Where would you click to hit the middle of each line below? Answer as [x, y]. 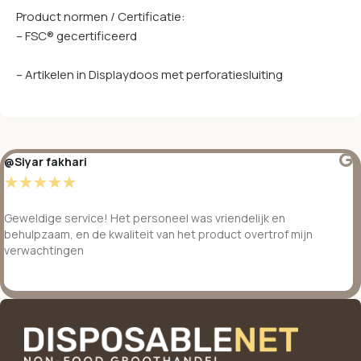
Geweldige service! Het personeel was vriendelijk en [145, 218]
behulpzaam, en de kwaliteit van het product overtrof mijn [158, 234]
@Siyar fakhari [46, 161]
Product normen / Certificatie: [101, 16]
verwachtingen [44, 250]
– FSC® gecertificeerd [77, 35]
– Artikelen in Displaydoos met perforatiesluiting [149, 74]
